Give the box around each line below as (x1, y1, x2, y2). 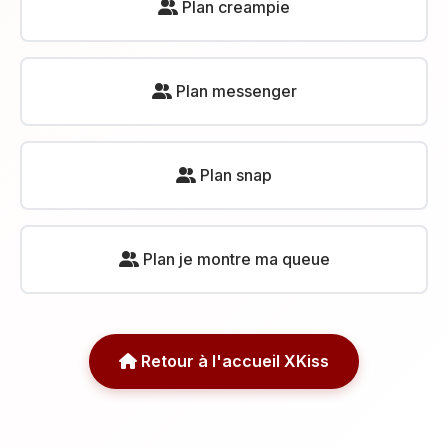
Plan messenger (171, 81, 297, 101)
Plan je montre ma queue (138, 249, 330, 269)
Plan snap (196, 165, 272, 185)
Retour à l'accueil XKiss (137, 351, 329, 371)
